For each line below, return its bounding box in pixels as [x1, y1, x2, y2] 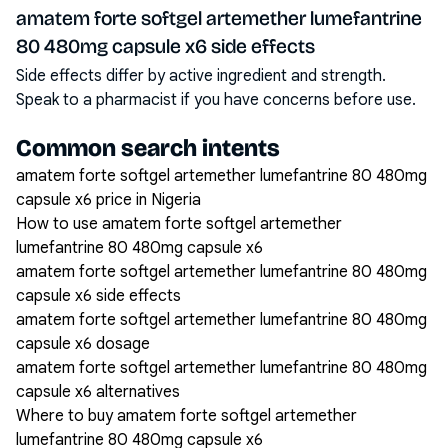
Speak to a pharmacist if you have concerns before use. [16, 90, 416, 110]
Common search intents [16, 134, 280, 162]
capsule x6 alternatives [16, 382, 180, 402]
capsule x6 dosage [16, 334, 150, 354]
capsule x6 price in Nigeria [16, 190, 201, 210]
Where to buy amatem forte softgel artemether [16, 406, 357, 426]
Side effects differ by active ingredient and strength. [16, 66, 386, 86]
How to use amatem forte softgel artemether [16, 214, 342, 234]
